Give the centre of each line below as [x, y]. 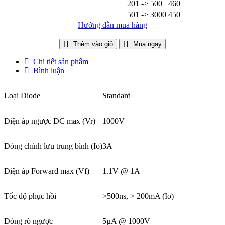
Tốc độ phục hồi [30, 196]
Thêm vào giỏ [93, 44]
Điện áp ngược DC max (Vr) [50, 121]
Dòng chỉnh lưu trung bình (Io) [53, 146]
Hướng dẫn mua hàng [113, 25]
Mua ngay [147, 44]
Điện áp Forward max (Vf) [47, 171]
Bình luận [49, 70]
